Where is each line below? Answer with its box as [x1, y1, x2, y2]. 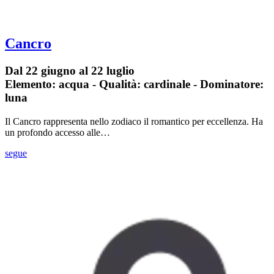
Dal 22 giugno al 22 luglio [5, 64, 135, 78]
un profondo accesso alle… [5, 127, 110, 138]
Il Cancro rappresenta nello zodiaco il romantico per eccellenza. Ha [5, 116, 263, 127]
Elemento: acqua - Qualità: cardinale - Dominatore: [5, 78, 264, 91]
